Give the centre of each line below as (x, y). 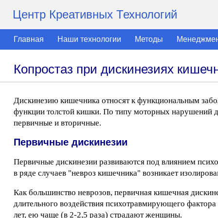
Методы (149, 39)
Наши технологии (89, 39)
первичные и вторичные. (57, 123)
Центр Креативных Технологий (95, 14)
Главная (29, 39)
